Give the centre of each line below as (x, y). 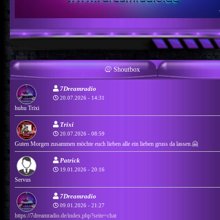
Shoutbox (125, 69)
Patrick (69, 160)
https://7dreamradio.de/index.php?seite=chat (65, 215)
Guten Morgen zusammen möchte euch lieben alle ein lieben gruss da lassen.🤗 (106, 144)
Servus (23, 179)
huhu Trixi (27, 108)
